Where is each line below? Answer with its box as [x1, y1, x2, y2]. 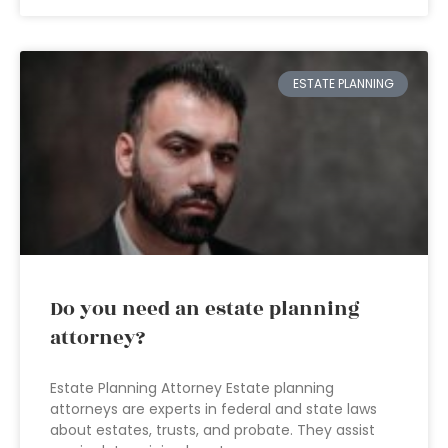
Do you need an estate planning [50, 294, 360, 324]
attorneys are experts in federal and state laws [50, 399, 377, 419]
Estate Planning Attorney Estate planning [50, 378, 334, 398]
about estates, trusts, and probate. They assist [50, 420, 375, 440]
